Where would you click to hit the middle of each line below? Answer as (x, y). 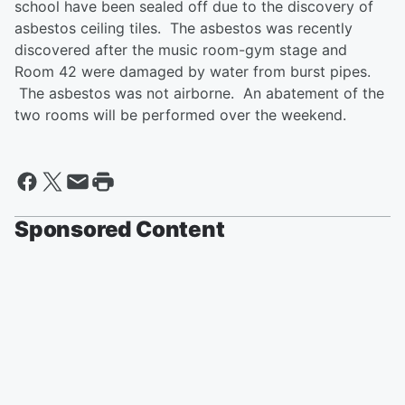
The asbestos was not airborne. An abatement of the (199, 93)
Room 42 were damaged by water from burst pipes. (193, 71)
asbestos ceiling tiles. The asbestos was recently (184, 28)
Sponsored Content (120, 229)
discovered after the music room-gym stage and (181, 50)
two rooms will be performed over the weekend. (180, 115)
